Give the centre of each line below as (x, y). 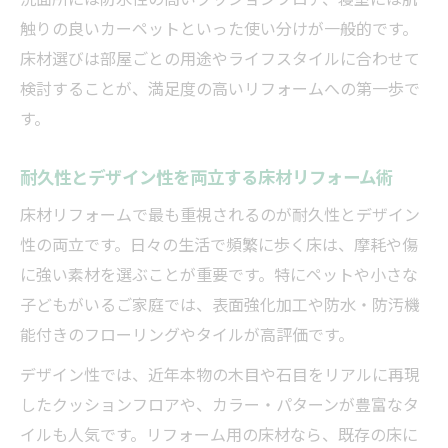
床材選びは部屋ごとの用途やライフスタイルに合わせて (220, 57)
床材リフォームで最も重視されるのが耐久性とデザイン (220, 213)
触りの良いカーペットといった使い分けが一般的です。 (219, 27)
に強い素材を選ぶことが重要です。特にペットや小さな (219, 273)
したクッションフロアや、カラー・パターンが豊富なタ (219, 403)
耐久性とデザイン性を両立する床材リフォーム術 (206, 175)
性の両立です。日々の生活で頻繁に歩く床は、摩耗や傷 (219, 243)
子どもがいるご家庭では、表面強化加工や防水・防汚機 (220, 303)
